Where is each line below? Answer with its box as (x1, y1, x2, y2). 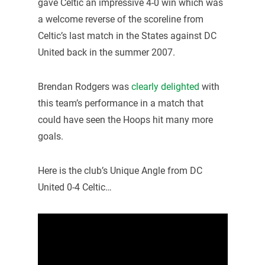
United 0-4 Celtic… (37, 181, 112, 193)
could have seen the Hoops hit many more (37, 114, 213, 126)
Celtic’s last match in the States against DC (37, 30, 216, 42)
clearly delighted (131, 81, 199, 93)
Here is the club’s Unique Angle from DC (37, 164, 202, 176)
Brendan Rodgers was (37, 81, 131, 93)
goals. (37, 131, 63, 143)
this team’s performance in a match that (37, 98, 203, 109)
